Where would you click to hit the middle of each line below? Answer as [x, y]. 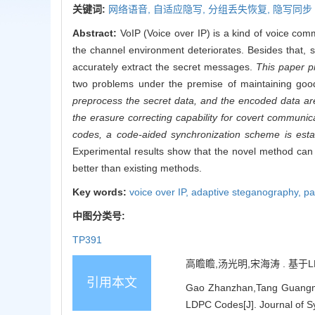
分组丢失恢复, [240, 9]
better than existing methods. [137, 168]
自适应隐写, [181, 9]
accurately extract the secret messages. [164, 66]
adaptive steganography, [247, 192]
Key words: [101, 192]
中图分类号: [100, 216]
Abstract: [96, 33]
